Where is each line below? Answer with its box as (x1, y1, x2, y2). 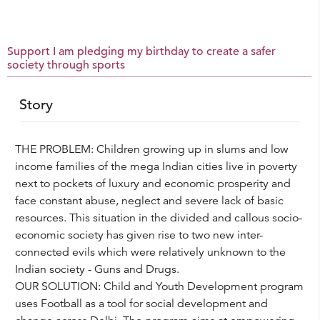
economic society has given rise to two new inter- (14, 228, 263, 242)
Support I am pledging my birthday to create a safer (7, 44, 276, 59)
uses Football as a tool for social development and (14, 296, 268, 311)
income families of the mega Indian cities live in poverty (14, 159, 297, 174)
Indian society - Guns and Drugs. (14, 262, 179, 276)
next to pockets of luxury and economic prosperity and (14, 176, 291, 191)
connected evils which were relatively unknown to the (14, 245, 286, 259)
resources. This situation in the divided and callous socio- (14, 211, 302, 225)
